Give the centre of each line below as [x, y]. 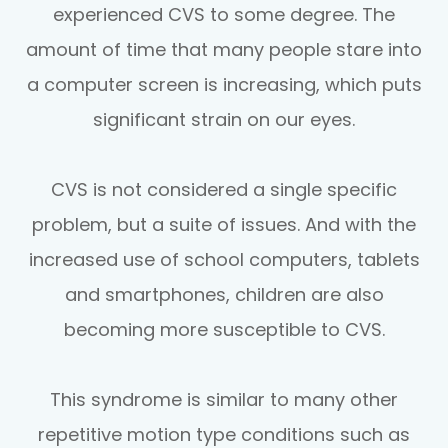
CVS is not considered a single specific [224, 189]
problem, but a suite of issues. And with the [224, 224]
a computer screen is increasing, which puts [224, 84]
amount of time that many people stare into [224, 49]
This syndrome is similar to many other [224, 399]
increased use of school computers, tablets [224, 259]
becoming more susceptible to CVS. [224, 329]
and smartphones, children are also [224, 294]
